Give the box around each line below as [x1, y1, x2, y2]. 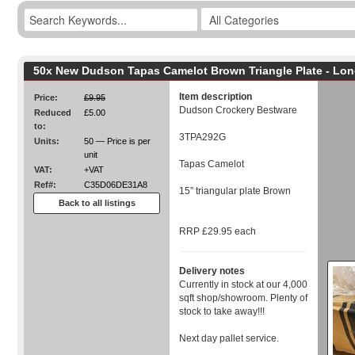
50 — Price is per [84, 136, 151, 146]
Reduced [34, 108, 71, 117]
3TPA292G [179, 132, 226, 143]
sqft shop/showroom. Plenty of [179, 292, 307, 303]
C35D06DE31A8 [84, 180, 147, 189]
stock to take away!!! [179, 306, 265, 317]
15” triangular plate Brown [179, 185, 291, 197]
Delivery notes [179, 265, 245, 277]
